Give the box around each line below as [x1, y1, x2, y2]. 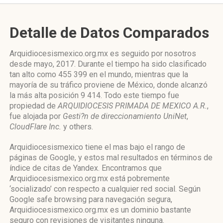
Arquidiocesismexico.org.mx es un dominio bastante [9, 205, 191, 215]
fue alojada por [9, 111, 63, 121]
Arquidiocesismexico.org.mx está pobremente [9, 174, 170, 183]
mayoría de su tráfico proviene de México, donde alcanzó [9, 80, 208, 90]
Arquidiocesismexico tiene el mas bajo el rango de [9, 142, 185, 152]
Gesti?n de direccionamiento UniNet [63, 111, 187, 121]
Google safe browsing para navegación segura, [9, 195, 172, 204]
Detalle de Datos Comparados [9, 24, 209, 41]
